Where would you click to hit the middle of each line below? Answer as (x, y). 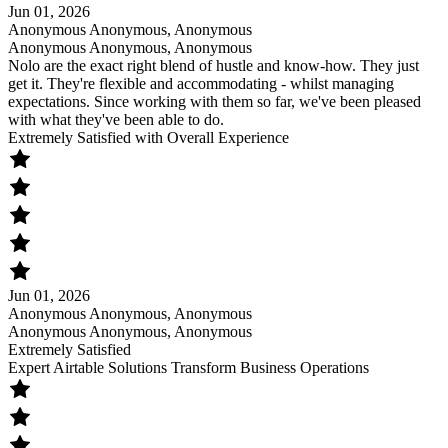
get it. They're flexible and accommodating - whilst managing (201, 84)
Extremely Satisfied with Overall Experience (148, 138)
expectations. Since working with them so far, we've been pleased (214, 102)
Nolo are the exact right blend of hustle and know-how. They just (213, 66)
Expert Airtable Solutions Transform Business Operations (188, 368)
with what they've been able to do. (116, 120)
